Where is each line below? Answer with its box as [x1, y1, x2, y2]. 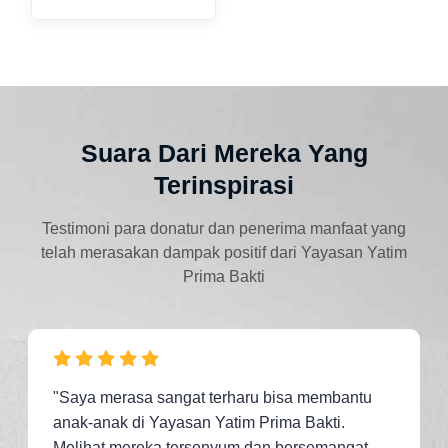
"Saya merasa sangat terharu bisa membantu [53, 388, 372, 406]
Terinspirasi [154, 170, 294, 199]
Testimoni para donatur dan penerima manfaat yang [42, 219, 406, 237]
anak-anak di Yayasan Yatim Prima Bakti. [53, 413, 345, 431]
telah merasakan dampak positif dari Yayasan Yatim [41, 243, 407, 261]
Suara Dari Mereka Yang [80, 138, 368, 167]
